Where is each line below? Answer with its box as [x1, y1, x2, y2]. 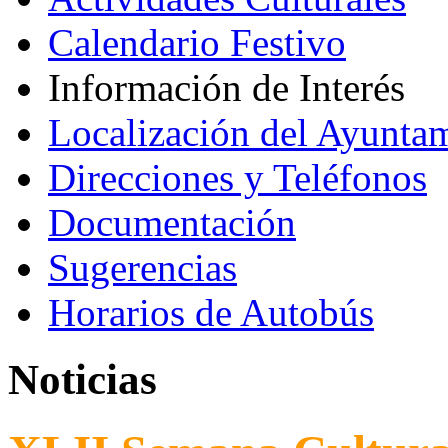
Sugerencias [48, 246, 237, 289]
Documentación [48, 201, 296, 244]
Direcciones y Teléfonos [48, 156, 427, 199]
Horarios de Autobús [48, 291, 374, 334]
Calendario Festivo [48, 21, 346, 64]
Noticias [8, 355, 157, 403]
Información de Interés [48, 66, 405, 109]
